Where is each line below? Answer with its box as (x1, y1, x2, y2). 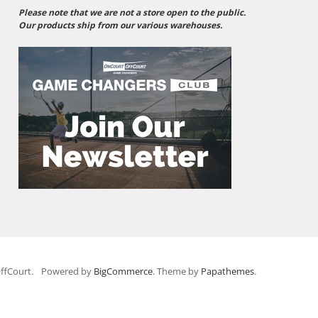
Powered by (41, 264, 94, 278)
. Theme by (153, 264, 201, 278)
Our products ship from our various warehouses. (18, 19, 222, 32)
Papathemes (201, 264, 254, 278)
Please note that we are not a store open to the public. (18, 6, 246, 19)
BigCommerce (94, 264, 153, 278)
